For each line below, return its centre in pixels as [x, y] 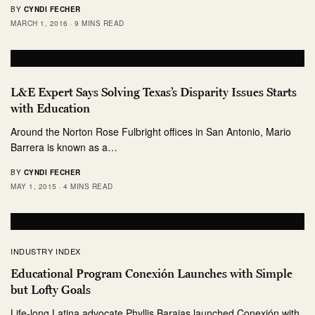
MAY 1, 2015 [34, 186]
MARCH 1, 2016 [39, 23]
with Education [50, 108]
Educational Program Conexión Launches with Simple [152, 273]
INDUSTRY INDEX [46, 251]
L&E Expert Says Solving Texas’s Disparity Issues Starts [154, 92]
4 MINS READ [88, 186]
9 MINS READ [99, 23]
